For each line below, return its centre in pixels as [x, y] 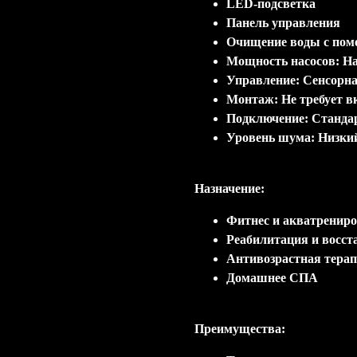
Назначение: [229, 188]
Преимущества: [240, 328]
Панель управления [283, 22]
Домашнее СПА [272, 277]
